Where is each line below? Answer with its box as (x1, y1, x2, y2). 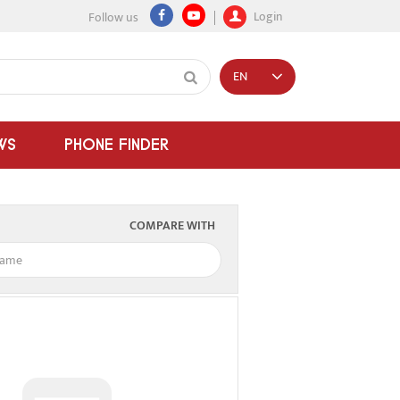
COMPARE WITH (129, 215, 215, 236)
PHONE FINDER (64, 135, 169, 154)
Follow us (88, 7, 138, 28)
